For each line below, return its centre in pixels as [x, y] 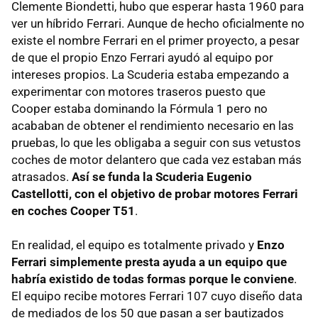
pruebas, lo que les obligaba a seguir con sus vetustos [156, 142]
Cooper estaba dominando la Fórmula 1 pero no [139, 108]
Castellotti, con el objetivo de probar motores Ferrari [155, 193]
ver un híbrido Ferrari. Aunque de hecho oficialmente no [158, 23]
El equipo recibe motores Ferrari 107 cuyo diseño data [157, 296]
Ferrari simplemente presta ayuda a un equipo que [149, 262]
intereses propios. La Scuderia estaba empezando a [150, 74]
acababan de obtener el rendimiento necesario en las [153, 125]
